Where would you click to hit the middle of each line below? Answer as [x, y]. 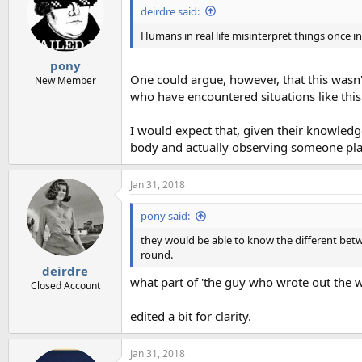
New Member [65, 80]
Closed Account [65, 285]
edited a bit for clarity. [191, 316]
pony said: [165, 216]
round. [157, 255]
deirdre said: [170, 11]
